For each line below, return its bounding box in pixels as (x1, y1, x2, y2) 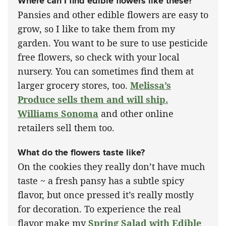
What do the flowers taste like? (18, 146, 145, 159)
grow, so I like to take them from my (18, 23, 175, 35)
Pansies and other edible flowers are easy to (18, 9, 208, 21)
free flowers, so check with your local (18, 51, 180, 64)
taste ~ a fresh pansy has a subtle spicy (18, 175, 184, 187)
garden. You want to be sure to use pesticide (18, 37, 208, 49)
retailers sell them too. (18, 122, 115, 134)
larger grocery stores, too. (18, 79, 130, 92)
